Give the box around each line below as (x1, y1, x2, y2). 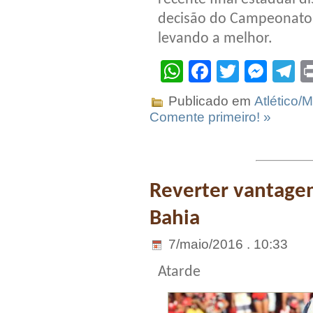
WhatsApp (183, 59, 286, 85)
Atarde (158, 263, 201, 280)
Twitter (239, 59, 305, 85)
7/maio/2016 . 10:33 (165, 236, 288, 252)
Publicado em (165, 94, 254, 109)
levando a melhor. (158, 31, 272, 48)
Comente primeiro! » (150, 110, 271, 124)
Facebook (211, 59, 310, 85)
